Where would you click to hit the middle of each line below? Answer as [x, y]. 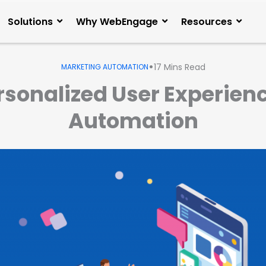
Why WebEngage [117, 21]
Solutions [30, 21]
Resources [207, 21]
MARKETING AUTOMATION [104, 67]
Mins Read [184, 67]
